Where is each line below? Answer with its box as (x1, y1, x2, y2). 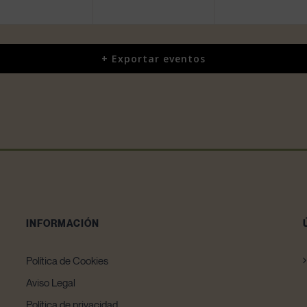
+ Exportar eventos (101, 52, 206, 66)
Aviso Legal (25, 276, 75, 289)
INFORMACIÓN (25, 217, 99, 230)
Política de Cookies (25, 254, 108, 267)
